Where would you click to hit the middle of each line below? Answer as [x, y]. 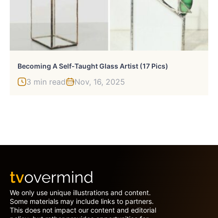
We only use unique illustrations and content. [80, 192]
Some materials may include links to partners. [82, 201]
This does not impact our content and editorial [83, 210]
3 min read [46, 82]
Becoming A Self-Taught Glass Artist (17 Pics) [93, 66]
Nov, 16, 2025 [100, 82]
